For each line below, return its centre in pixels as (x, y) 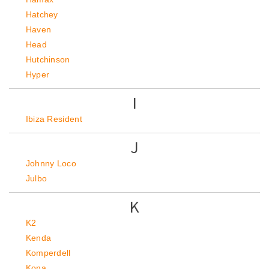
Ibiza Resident (54, 119)
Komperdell (48, 253)
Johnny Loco (51, 163)
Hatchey (42, 14)
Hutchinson (48, 59)
